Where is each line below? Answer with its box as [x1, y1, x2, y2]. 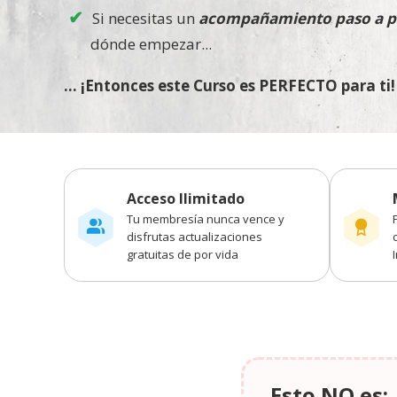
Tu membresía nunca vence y [127, 210, 284, 227]
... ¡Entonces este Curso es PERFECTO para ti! [64, 74, 395, 96]
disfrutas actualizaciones [127, 228, 262, 245]
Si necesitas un [92, 7, 198, 28]
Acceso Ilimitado [127, 188, 245, 208]
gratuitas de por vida [127, 245, 238, 262]
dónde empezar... [90, 33, 212, 54]
